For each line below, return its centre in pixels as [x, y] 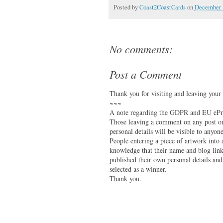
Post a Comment [145, 74]
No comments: [141, 49]
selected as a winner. [138, 169]
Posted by [126, 7]
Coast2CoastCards [162, 7]
